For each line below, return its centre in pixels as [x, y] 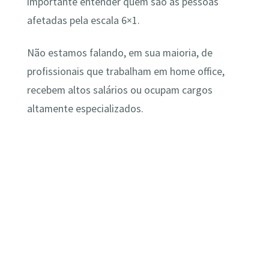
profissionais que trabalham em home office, [125, 71]
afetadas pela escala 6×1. [83, 21]
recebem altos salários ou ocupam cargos [119, 90]
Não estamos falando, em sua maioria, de [119, 53]
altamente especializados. [85, 108]
